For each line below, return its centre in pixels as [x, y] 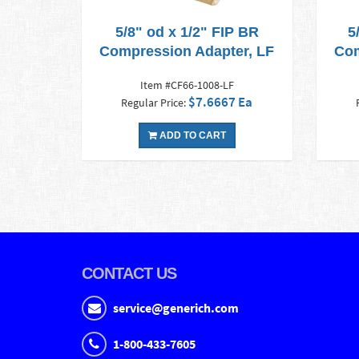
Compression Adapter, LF [187, 52]
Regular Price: [155, 103]
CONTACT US [129, 274]
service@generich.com [176, 308]
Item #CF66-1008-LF [187, 85]
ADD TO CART [191, 136]
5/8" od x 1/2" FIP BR [187, 32]
